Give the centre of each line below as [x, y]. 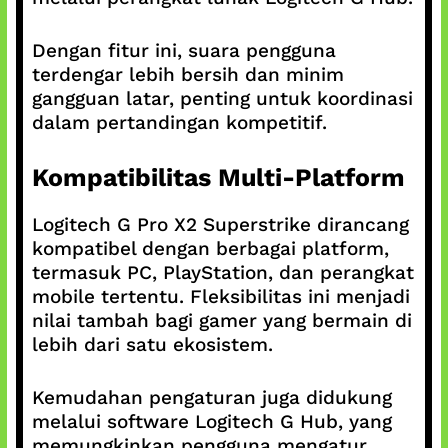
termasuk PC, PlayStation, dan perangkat [222, 272]
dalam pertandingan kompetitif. [179, 122]
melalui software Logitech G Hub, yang [211, 421]
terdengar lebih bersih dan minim [187, 74]
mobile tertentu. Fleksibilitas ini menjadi [220, 296]
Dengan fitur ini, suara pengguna [183, 50]
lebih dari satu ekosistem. [152, 344]
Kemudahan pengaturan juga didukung [211, 397]
